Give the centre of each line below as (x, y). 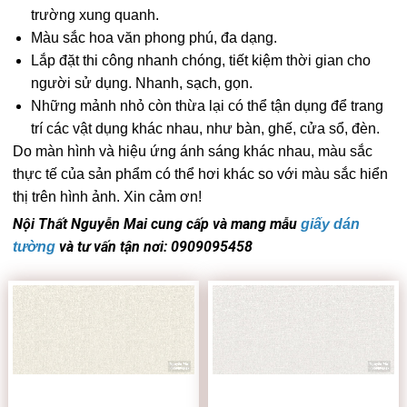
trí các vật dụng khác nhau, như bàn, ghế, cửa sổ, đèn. (206, 129)
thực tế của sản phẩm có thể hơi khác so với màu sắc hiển (201, 174)
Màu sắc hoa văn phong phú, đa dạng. (154, 38)
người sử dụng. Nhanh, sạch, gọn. (142, 83)
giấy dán (331, 224)
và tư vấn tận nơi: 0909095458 (154, 247)
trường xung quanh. (95, 15)
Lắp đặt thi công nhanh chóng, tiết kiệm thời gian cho (201, 60)
